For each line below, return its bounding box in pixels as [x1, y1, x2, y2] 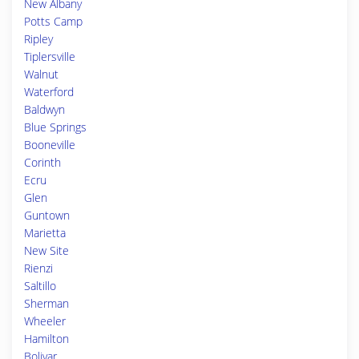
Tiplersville [24, 49, 75, 64]
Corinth [24, 155, 61, 170]
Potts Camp [24, 14, 83, 29]
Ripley [24, 31, 53, 46]
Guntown [24, 208, 70, 223]
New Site [24, 243, 69, 258]
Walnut [24, 67, 58, 82]
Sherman [24, 296, 69, 311]
